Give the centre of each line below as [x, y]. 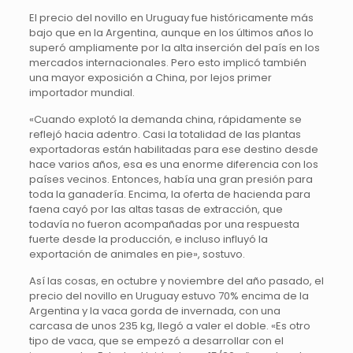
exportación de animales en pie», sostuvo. [137, 254]
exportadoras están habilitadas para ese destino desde [173, 149]
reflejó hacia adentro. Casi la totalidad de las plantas [165, 134]
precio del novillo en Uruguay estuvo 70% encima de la [169, 296]
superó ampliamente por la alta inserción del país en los [174, 48]
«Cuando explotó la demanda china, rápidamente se [165, 119]
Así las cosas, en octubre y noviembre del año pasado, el [176, 281]
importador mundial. [82, 93]
